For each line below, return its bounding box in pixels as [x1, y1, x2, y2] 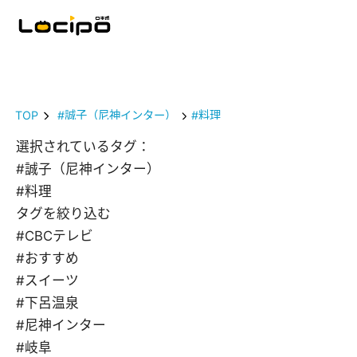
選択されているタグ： [16, 139, 151, 155]
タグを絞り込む [16, 206, 111, 222]
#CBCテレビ [16, 228, 93, 245]
